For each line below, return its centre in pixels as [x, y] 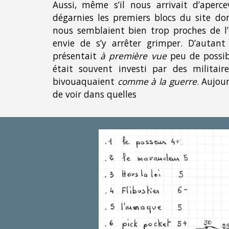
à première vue [135, 56]
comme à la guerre [157, 82]
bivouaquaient [85, 82]
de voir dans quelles [94, 94]
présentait [76, 56]
